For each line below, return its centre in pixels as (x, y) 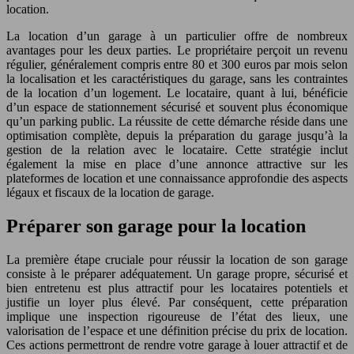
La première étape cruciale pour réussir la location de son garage (177, 259)
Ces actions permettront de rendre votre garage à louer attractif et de (177, 345)
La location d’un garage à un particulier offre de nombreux (177, 36)
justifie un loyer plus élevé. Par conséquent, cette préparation (177, 302)
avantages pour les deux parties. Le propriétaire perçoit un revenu (177, 50)
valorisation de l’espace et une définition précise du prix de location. (177, 330)
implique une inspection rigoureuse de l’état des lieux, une (177, 316)
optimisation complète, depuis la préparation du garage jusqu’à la (177, 135)
